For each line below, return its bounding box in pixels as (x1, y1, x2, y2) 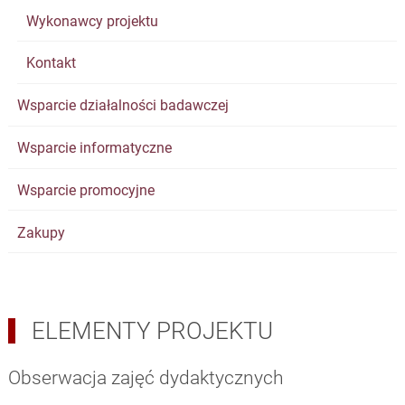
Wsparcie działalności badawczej (16, 97, 229, 115)
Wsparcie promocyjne (16, 181, 155, 199)
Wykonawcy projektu (25, 12, 158, 30)
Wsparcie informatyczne (16, 139, 172, 156)
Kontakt (25, 54, 76, 72)
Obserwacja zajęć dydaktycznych (7, 367, 284, 390)
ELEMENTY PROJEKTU (31, 317, 273, 345)
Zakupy (16, 223, 65, 241)
